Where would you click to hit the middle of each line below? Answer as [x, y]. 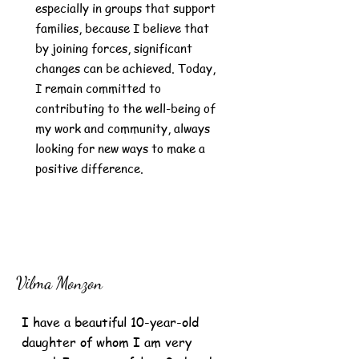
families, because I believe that [122, 28]
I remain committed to [98, 88]
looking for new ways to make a [120, 148]
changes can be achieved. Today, [125, 68]
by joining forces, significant [114, 48]
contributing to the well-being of [125, 108]
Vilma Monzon [59, 283]
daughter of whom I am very [107, 342]
